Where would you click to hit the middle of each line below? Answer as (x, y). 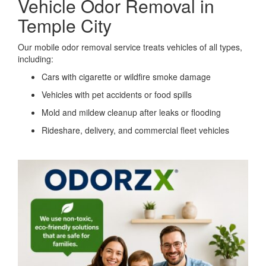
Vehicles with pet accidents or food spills (117, 95)
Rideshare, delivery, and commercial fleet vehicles (135, 130)
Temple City (65, 26)
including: (36, 59)
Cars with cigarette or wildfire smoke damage (126, 77)
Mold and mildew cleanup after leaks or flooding (131, 113)
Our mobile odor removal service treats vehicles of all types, (130, 47)
